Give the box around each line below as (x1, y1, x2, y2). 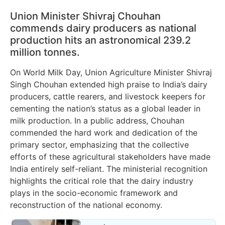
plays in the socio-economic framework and (10, 187, 178, 198)
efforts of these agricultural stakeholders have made (10, 151, 210, 162)
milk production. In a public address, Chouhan (10, 115, 184, 126)
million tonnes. (10, 46, 80, 58)
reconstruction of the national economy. (10, 199, 162, 210)
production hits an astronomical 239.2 (10, 34, 191, 46)
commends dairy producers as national (10, 22, 196, 34)
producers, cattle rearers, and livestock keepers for (10, 91, 205, 101)
